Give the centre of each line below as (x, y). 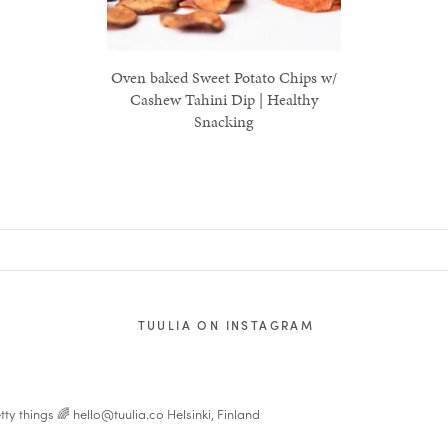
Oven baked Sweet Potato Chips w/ (223, 78)
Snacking (224, 122)
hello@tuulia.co (117, 414)
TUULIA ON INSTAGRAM (226, 325)
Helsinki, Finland (212, 414)
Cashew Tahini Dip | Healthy (223, 100)
